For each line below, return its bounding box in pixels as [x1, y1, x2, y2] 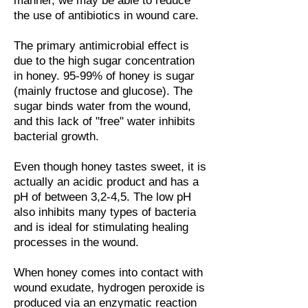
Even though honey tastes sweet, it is [14, 160, 206, 173]
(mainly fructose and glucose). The [14, 85, 192, 98]
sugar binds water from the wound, [14, 100, 191, 113]
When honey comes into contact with [14, 266, 203, 279]
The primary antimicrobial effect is [14, 39, 189, 52]
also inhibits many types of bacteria [14, 206, 196, 219]
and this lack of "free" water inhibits [14, 115, 195, 128]
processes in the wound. [14, 236, 146, 249]
